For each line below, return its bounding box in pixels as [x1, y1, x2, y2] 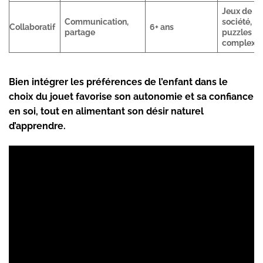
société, [222, 16, 252, 27]
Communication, [65, 16, 129, 27]
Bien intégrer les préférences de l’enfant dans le [9, 76, 228, 88]
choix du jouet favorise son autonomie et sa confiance [9, 91, 254, 103]
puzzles [222, 27, 252, 38]
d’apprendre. [9, 120, 66, 132]
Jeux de [222, 6, 252, 16]
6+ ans [150, 22, 174, 32]
